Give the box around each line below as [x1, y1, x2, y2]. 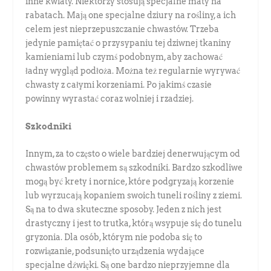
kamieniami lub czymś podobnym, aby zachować [25, 52, 223, 62]
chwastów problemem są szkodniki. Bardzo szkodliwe [25, 163, 243, 173]
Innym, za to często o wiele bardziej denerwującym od [25, 149, 241, 159]
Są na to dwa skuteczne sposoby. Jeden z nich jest [25, 204, 222, 215]
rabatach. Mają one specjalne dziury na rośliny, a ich [25, 10, 237, 21]
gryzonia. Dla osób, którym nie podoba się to [25, 232, 203, 243]
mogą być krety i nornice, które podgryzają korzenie [25, 177, 235, 187]
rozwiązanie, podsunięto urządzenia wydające [25, 246, 205, 256]
